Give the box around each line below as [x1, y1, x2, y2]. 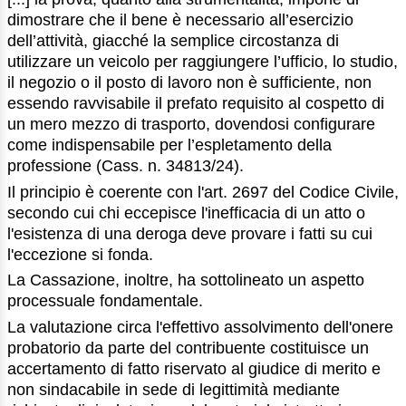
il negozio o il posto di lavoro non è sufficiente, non [7, 72, 372, 92]
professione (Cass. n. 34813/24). [7, 156, 244, 175]
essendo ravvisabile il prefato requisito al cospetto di [7, 93, 384, 112]
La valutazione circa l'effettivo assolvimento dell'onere [7, 318, 393, 337]
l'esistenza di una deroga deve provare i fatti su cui [7, 224, 372, 243]
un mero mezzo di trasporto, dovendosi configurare [7, 114, 375, 133]
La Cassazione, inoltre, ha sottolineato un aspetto [7, 271, 364, 290]
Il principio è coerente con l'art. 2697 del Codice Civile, [7, 182, 399, 201]
